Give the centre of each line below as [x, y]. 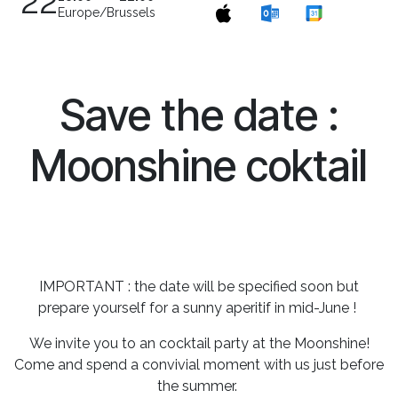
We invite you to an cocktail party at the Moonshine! [199, 343]
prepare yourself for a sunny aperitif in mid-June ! [199, 308]
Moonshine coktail [199, 166]
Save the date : [199, 115]
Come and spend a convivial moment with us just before [199, 365]
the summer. [199, 386]
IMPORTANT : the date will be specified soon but [199, 287]
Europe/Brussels [107, 12]
